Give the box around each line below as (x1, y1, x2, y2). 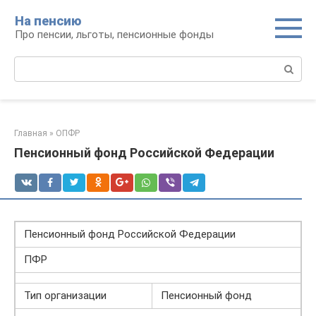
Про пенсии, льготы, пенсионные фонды (15, 28, 214, 41)
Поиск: (14, 57, 47, 70)
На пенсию (15, 13, 81, 28)
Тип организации (24, 289, 107, 302)
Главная (14, 128, 47, 138)
